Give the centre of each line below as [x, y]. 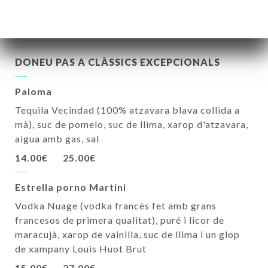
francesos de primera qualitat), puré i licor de [120, 220]
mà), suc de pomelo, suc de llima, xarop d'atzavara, [132, 124]
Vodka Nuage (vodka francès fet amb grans [116, 206]
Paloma [33, 92]
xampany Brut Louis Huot [74, 14]
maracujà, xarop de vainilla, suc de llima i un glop [127, 234]
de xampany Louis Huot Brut [81, 249]
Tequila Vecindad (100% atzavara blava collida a [127, 110]
